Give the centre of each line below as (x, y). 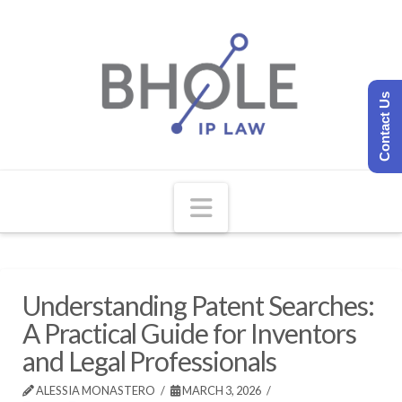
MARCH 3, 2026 (221, 390)
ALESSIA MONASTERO (95, 390)
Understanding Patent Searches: (198, 305)
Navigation (273, 206)
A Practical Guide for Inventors (189, 332)
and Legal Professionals (149, 360)
